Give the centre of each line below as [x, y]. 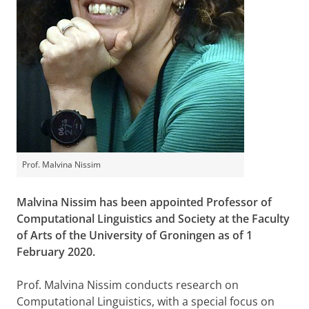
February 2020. [56, 252]
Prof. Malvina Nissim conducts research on [128, 285]
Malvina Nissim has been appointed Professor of [144, 202]
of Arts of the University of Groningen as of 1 [134, 235]
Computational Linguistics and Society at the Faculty [153, 219]
